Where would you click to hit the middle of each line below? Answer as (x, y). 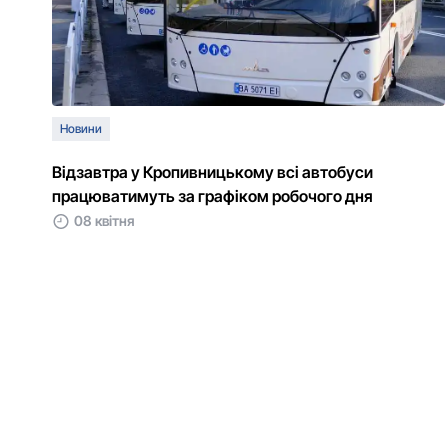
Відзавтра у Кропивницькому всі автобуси (212, 172)
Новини (81, 128)
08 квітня (104, 220)
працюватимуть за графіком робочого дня (212, 196)
